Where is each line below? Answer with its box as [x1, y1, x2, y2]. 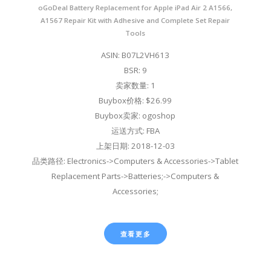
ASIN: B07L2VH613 [101, 50, 170, 61]
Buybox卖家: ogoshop [95, 110, 176, 122]
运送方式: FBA [111, 125, 160, 137]
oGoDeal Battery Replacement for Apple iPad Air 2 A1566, [38, 3, 233, 13]
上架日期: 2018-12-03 [96, 140, 175, 152]
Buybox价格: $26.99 [99, 95, 172, 106]
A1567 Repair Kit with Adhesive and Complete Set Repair [41, 16, 230, 25]
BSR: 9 [123, 65, 147, 76]
